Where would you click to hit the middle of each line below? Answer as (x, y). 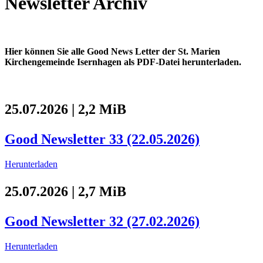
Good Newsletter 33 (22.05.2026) (102, 139)
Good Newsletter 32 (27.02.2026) (102, 222)
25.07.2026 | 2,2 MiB (65, 109)
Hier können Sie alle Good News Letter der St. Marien (112, 52)
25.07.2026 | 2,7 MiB (65, 192)
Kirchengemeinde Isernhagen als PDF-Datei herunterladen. (123, 62)
